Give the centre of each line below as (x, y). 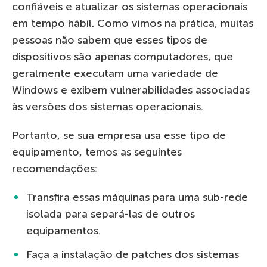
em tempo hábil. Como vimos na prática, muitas (133, 24)
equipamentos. (63, 231)
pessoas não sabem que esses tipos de (110, 40)
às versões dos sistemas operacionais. (108, 107)
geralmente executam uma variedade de (115, 74)
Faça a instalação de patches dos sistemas (133, 255)
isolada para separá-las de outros (111, 214)
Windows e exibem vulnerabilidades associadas (131, 90)
